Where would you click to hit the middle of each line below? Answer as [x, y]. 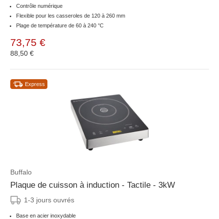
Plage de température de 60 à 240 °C [60, 26]
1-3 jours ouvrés [49, 200]
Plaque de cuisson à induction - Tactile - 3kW [93, 185]
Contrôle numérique [39, 6]
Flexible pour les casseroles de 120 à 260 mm [71, 16]
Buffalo [21, 172]
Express [35, 84]
